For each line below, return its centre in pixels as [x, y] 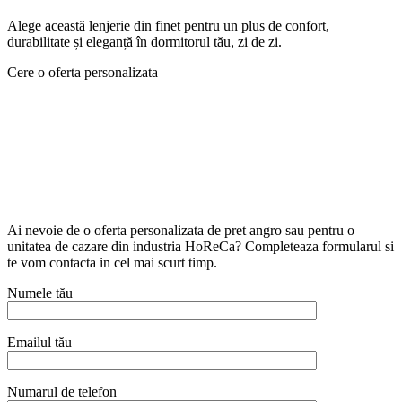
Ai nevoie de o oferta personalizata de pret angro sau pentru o [181, 230]
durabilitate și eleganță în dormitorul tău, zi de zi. [144, 41]
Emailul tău [39, 342]
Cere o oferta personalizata [83, 72]
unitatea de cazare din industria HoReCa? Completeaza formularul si [201, 246]
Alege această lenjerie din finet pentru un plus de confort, [168, 25]
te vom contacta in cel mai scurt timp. [112, 262]
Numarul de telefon [62, 391]
